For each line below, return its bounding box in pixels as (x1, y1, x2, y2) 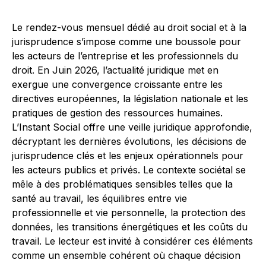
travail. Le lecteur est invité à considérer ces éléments (12, 235, 253, 247)
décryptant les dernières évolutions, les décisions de (12, 135, 246, 147)
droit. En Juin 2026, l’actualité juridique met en (12, 64, 218, 76)
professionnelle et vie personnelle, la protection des (12, 207, 246, 218)
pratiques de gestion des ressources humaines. (12, 107, 223, 119)
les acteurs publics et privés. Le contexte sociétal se (12, 164, 246, 176)
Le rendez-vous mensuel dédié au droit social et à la (12, 21, 246, 33)
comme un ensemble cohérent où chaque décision (12, 249, 240, 261)
